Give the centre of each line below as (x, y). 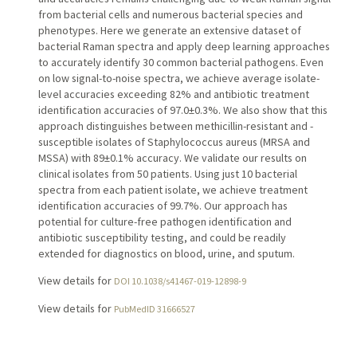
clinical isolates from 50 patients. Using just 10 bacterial (167, 173)
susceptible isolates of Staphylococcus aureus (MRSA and (174, 141)
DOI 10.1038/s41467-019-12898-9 (180, 280)
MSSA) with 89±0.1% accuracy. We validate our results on (172, 157)
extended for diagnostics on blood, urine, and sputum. (166, 253)
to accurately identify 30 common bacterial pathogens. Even (180, 62)
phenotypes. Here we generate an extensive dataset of (169, 30)
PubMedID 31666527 (154, 308)
